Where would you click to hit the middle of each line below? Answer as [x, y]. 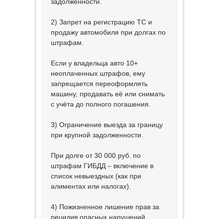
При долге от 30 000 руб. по [96, 155]
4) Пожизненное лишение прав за [105, 207]
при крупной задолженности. [97, 135]
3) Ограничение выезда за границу [107, 125]
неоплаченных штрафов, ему [98, 73]
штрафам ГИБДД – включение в [102, 166]
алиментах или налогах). [91, 186]
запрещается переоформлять [99, 84]
